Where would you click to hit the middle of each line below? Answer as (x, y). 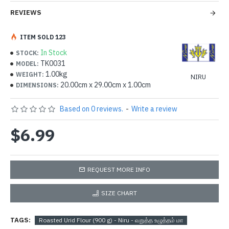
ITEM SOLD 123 (43, 37)
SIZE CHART (119, 193)
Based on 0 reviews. (91, 109)
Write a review (154, 109)
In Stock (54, 53)
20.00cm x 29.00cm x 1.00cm (106, 85)
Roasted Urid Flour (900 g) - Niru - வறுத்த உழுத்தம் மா (111, 220)
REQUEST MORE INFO (119, 169)
